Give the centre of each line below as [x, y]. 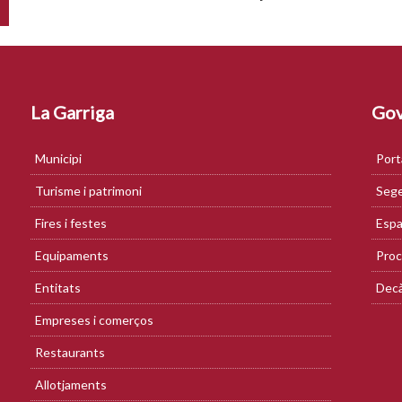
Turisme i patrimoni [88, 191]
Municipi [58, 158]
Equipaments [72, 255]
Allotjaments [71, 385]
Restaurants [70, 352]
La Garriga [72, 112]
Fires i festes [71, 223]
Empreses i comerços [94, 320]
